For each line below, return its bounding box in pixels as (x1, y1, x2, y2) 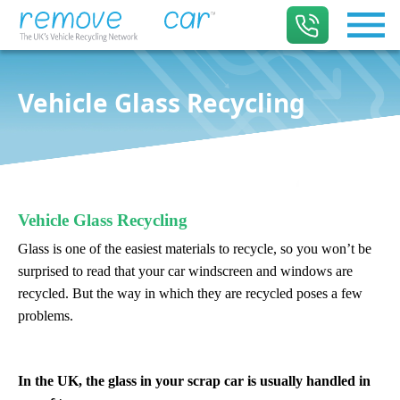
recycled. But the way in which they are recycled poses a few (18, 286, 362, 301)
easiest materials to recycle (125, 241, 273, 256)
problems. (18, 308, 73, 323)
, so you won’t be (273, 241, 371, 256)
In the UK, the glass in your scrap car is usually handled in (18, 373, 371, 388)
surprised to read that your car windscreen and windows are (18, 263, 353, 279)
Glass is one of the (18, 241, 125, 256)
